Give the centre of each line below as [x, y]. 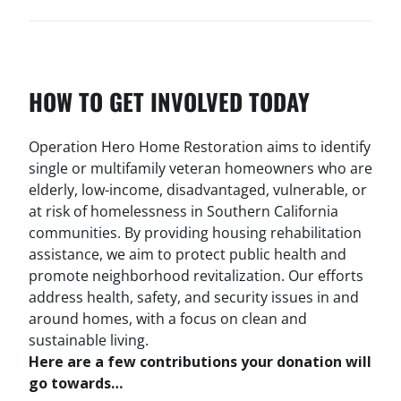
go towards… [77, 383]
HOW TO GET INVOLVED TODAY [169, 101]
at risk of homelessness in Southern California [183, 211]
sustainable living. [90, 340]
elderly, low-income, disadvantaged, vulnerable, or [198, 190]
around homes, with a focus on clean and [168, 319]
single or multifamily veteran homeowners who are [200, 168]
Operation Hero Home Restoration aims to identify [200, 147]
